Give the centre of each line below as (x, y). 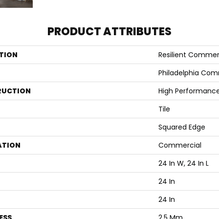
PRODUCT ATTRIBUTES (109, 32)
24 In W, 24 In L (184, 164)
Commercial (180, 145)
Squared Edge (182, 127)
